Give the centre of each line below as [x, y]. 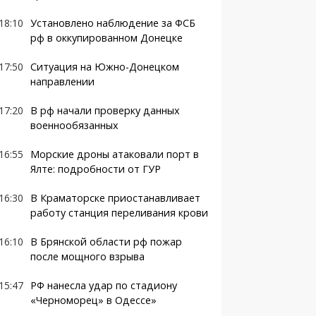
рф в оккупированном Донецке [106, 38]
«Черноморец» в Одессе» [93, 300]
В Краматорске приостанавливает [115, 198]
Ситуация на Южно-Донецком [104, 67]
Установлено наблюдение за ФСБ [113, 23]
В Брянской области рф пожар [106, 242]
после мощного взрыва [87, 256]
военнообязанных [74, 125]
